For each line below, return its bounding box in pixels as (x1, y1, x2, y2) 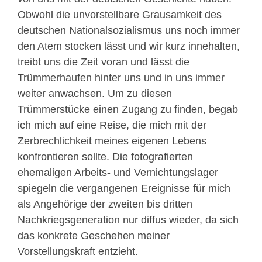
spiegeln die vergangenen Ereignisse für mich (18, 182, 230, 194)
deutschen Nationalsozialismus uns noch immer (18, 24, 240, 36)
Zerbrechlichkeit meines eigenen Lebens (18, 135, 206, 147)
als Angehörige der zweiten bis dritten (18, 198, 192, 210)
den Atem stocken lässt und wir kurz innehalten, (18, 40, 240, 52)
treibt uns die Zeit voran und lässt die (18, 56, 189, 68)
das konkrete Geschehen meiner (18, 229, 170, 242)
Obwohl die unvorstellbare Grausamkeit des (18, 8, 222, 20)
